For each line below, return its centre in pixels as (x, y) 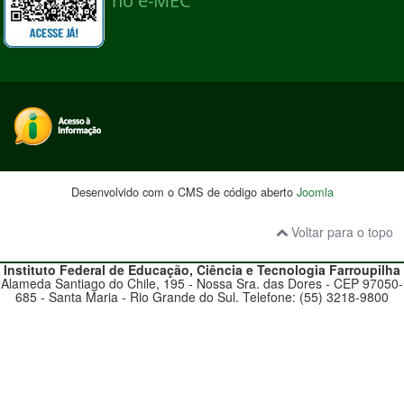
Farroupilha (365, 269)
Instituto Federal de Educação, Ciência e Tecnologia (166, 269)
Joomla (315, 191)
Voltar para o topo (340, 231)
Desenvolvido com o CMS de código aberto (184, 191)
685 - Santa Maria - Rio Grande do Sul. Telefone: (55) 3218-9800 (202, 296)
